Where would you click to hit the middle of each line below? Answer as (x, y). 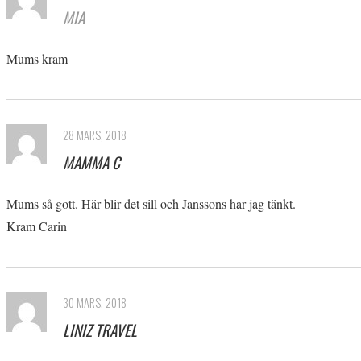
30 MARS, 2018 (95, 303)
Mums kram (37, 59)
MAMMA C (91, 163)
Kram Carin (37, 226)
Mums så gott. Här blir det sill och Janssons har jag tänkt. (151, 204)
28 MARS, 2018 (95, 135)
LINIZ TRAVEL (100, 330)
